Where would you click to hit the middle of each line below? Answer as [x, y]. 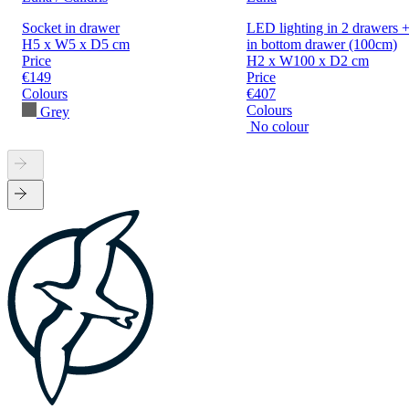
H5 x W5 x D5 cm [76, 45]
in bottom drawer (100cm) [322, 45]
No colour [279, 127]
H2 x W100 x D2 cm [308, 61]
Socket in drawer [71, 28]
